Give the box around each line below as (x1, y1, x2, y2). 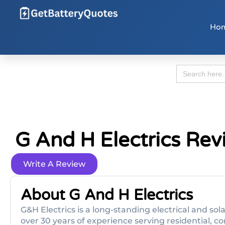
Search (176, 63, 200, 73)
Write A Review (23, 159, 85, 169)
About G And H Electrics (21, 186, 193, 204)
